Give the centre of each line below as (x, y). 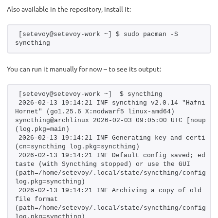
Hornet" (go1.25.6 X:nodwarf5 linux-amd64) (95, 111)
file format (36, 199)
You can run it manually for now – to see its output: (84, 68)
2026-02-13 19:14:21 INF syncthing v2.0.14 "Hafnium (116, 103)
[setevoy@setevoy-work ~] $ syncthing (91, 94)
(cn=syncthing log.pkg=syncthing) (77, 146)
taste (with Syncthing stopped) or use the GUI (103, 164)
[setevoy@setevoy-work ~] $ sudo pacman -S (98, 34)
